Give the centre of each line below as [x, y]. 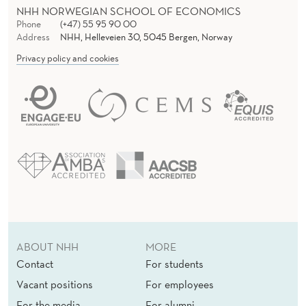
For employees [180, 284]
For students [175, 264]
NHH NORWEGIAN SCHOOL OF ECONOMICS [129, 11]
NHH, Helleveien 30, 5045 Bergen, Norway [146, 37]
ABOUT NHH [47, 247]
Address [33, 37]
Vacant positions [55, 284]
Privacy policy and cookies [68, 58]
